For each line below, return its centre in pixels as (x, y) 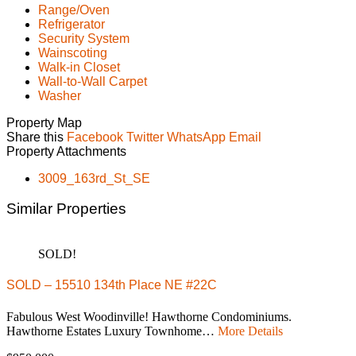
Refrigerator (72, 24)
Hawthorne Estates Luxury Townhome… (112, 331)
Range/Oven (74, 10)
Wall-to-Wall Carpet (93, 81)
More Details (250, 331)
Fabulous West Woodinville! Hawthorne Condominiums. (149, 316)
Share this (35, 137)
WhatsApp (196, 137)
